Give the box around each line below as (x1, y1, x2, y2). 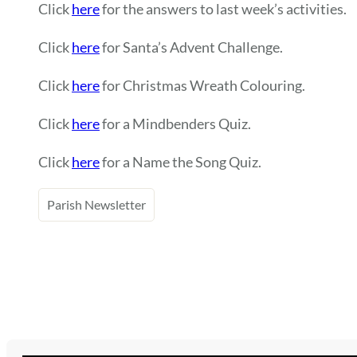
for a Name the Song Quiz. (100, 153, 261, 171)
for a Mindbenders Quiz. (100, 115, 251, 132)
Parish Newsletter (47, 197, 146, 212)
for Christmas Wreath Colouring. (100, 76, 305, 94)
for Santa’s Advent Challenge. (100, 38, 283, 56)
